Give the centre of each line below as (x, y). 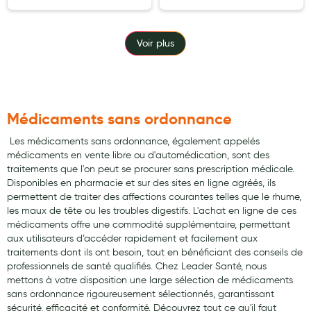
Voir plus (155, 43)
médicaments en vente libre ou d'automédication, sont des (138, 155)
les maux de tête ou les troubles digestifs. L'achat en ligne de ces (152, 211)
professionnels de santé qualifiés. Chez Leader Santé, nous (137, 266)
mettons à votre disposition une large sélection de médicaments (150, 280)
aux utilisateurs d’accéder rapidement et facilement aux (132, 238)
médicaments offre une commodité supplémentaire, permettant (149, 225)
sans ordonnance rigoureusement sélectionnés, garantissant (141, 294)
